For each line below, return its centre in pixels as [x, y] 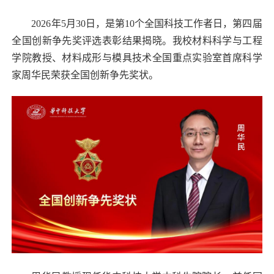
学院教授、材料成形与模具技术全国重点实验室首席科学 [137, 57]
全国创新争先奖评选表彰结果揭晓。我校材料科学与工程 [137, 40]
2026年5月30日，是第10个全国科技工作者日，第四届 [147, 23]
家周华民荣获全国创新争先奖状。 [85, 75]
